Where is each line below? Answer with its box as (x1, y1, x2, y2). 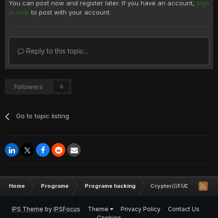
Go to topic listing (16, 112, 70, 120)
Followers (14, 83, 43, 91)
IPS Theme (11, 205, 43, 213)
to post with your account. (29, 8, 111, 16)
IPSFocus (53, 205, 80, 213)
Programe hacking (85, 182, 136, 189)
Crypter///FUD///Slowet (150, 182, 214, 189)
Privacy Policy (120, 205, 161, 213)
